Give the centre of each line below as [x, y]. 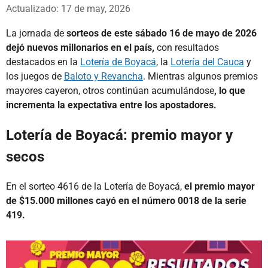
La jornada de [36, 33]
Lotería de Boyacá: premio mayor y [119, 135]
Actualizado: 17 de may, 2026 [68, 8]
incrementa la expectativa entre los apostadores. [111, 105]
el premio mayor [220, 186]
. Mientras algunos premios [200, 76]
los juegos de [35, 76]
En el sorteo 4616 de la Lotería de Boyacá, [95, 186]
